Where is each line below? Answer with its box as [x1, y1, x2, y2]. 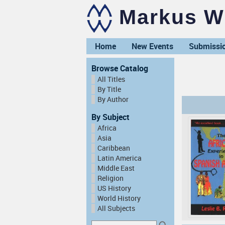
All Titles [97, 75, 125, 84]
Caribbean [97, 144, 130, 153]
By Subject [91, 111, 130, 123]
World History [97, 194, 141, 203]
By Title [97, 85, 121, 94]
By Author [97, 95, 129, 104]
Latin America [97, 154, 142, 163]
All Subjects [97, 204, 135, 213]
